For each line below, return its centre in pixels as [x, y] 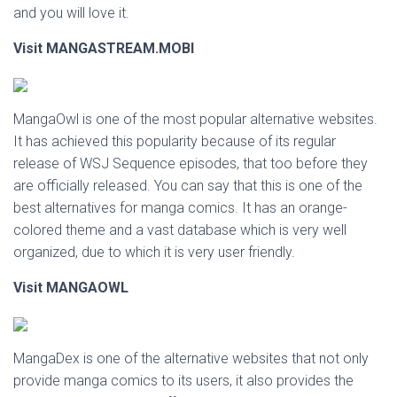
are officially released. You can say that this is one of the [188, 186]
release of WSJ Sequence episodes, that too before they [191, 163]
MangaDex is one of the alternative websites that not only [191, 358]
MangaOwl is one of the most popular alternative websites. [195, 119]
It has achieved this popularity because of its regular [175, 141]
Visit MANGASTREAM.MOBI [104, 48]
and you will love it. [71, 13]
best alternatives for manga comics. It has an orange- [180, 208]
